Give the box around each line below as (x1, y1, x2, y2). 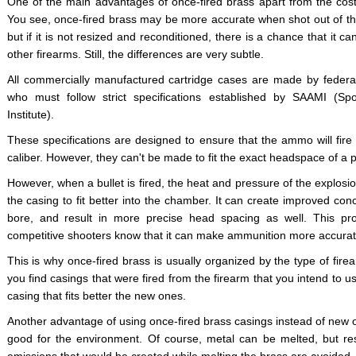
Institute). (6, 108, 54, 121)
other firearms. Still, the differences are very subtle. (6, 48, 264, 60)
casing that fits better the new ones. (6, 289, 186, 302)
